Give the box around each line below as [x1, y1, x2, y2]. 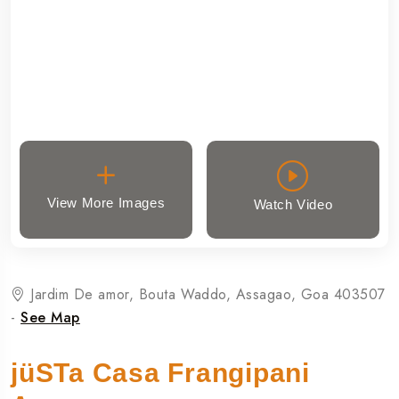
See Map [20, 306, 80, 328]
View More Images [46, 194, 166, 210]
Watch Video [253, 197, 333, 213]
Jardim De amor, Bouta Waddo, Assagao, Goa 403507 [25, 283, 387, 305]
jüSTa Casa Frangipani [11, 357, 310, 387]
